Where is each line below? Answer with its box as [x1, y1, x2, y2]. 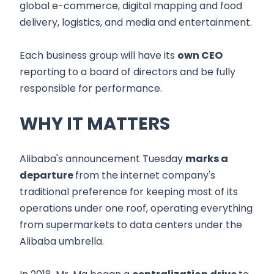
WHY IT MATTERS [20, 111, 170, 136]
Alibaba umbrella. [20, 234, 104, 249]
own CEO [177, 48, 223, 63]
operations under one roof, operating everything [20, 201, 253, 216]
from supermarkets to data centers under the [20, 218, 242, 232]
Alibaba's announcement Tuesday [20, 152, 185, 166]
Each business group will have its [20, 48, 177, 63]
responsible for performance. [20, 81, 162, 96]
